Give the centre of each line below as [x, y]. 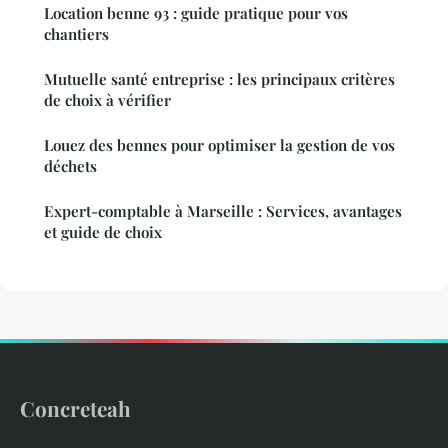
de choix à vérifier [107, 99]
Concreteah [75, 407]
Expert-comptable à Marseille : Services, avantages [223, 210]
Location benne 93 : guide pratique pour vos [196, 12]
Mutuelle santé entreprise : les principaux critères [219, 78]
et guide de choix [103, 231]
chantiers [76, 33]
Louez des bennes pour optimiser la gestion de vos [219, 144]
